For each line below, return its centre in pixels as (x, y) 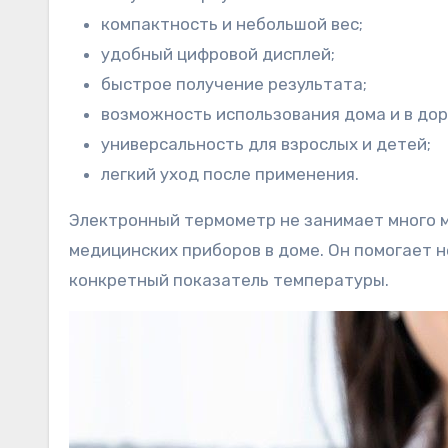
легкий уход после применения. (230, 173)
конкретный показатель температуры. (229, 279)
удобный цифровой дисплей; (218, 53)
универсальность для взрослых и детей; (266, 143)
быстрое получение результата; (234, 83)
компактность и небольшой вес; (232, 23)
